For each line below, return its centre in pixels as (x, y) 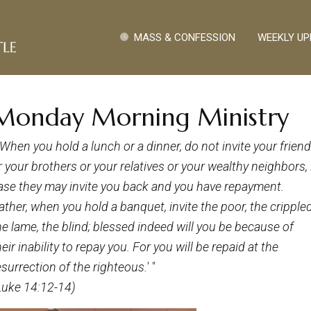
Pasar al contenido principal (217, 7)
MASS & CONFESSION (185, 37)
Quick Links (77, 32)
